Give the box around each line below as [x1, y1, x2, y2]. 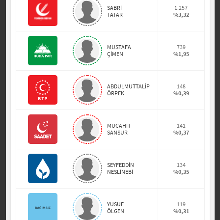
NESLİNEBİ [107, 168, 133, 176]
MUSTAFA [107, 43, 131, 51]
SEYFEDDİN [107, 161, 134, 169]
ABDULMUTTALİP [107, 82, 150, 90]
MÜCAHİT [107, 122, 131, 130]
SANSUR [107, 129, 128, 137]
